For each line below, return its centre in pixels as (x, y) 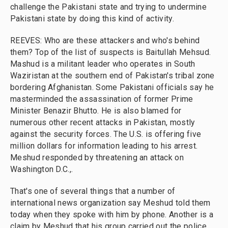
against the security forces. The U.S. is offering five (106, 134)
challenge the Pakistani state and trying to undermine (108, 7)
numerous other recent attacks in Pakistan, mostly (103, 122)
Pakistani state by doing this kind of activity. (92, 19)
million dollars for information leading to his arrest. (104, 146)
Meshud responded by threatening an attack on (97, 158)
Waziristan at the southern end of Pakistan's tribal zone (112, 76)
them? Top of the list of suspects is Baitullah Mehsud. (111, 52)
